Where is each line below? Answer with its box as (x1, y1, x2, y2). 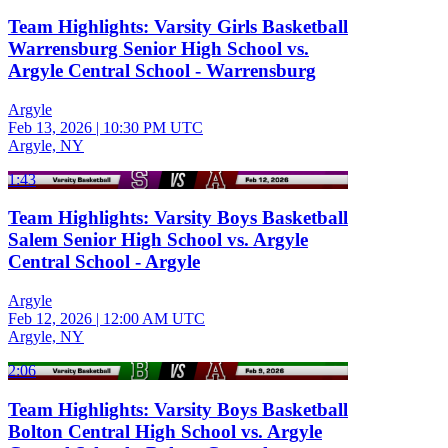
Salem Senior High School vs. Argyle (8, 229, 308, 251)
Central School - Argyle (8, 251, 200, 273)
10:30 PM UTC (103, 118, 203, 136)
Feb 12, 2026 (8, 310, 92, 328)
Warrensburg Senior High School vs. (8, 37, 309, 59)
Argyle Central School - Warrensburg (8, 59, 316, 81)
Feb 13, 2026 (8, 118, 92, 136)
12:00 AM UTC (103, 310, 205, 328)
